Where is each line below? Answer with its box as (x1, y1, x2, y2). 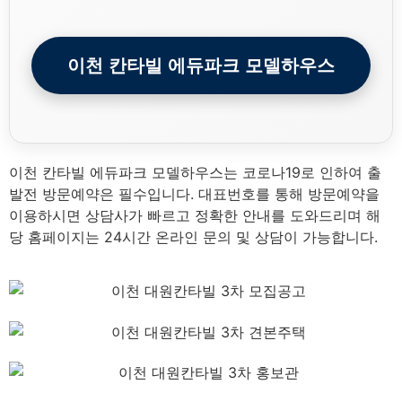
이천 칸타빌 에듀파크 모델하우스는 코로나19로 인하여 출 (9, 163, 381, 181)
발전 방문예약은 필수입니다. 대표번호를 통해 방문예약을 (9, 185, 380, 203)
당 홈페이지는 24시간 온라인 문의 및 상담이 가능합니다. (9, 228, 378, 246)
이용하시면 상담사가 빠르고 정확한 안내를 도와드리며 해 (9, 206, 380, 224)
